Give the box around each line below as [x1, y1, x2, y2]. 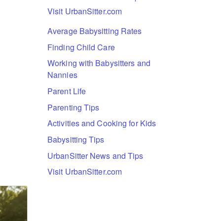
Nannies [47, 69, 77, 81]
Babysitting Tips [47, 133, 105, 145]
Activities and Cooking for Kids [47, 117, 156, 129]
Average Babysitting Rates [47, 25, 142, 37]
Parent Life [47, 85, 86, 97]
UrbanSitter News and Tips [47, 149, 144, 161]
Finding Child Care [47, 41, 115, 53]
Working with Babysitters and [47, 57, 150, 69]
